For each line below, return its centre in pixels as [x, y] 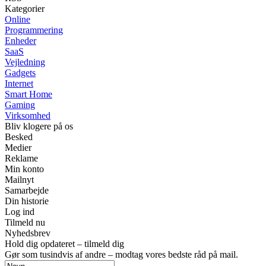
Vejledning [25, 62]
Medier [18, 147]
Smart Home [28, 94]
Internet [19, 83]
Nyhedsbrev [28, 233]
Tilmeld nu [25, 222]
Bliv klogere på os [39, 126]
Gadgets [20, 72]
